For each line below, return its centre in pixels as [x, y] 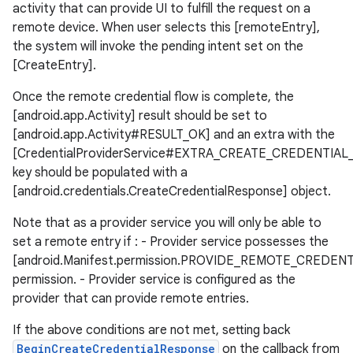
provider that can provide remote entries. [131, 299]
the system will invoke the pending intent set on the [158, 46]
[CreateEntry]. [54, 65]
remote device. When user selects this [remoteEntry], [166, 28]
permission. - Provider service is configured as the [154, 280]
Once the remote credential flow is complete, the [153, 97]
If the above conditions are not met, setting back [151, 330]
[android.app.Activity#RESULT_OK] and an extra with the [174, 135]
